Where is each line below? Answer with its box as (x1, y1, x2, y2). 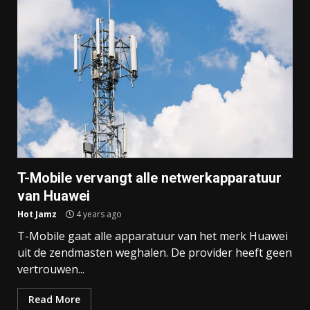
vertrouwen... (17, 262, 84, 277)
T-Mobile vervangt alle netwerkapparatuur (17, 170, 282, 187)
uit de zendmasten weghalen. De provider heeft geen (17, 245, 292, 261)
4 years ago (74, 208, 122, 221)
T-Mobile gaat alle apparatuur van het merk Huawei (17, 228, 288, 244)
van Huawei (17, 188, 90, 205)
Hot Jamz (17, 208, 57, 221)
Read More (28, 293, 80, 307)
